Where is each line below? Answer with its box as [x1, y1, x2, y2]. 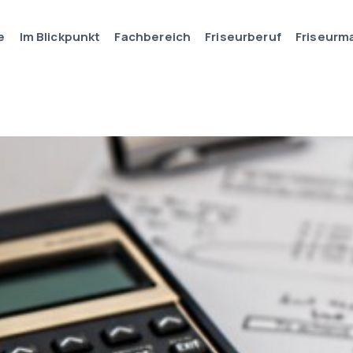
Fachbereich [114, 28, 191, 45]
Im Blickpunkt [19, 28, 101, 45]
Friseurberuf [205, 28, 281, 45]
